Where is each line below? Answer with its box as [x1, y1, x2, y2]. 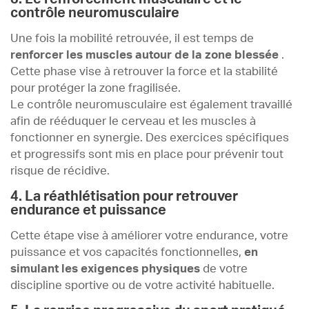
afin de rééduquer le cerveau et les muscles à [10, 115, 256, 127]
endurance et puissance [10, 203, 166, 217]
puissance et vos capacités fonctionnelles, [10, 246, 244, 258]
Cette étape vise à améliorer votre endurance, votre [10, 230, 288, 241]
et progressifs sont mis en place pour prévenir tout [10, 148, 283, 160]
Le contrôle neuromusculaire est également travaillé [10, 99, 292, 110]
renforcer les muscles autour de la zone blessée [10, 49, 279, 61]
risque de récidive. [10, 165, 110, 177]
